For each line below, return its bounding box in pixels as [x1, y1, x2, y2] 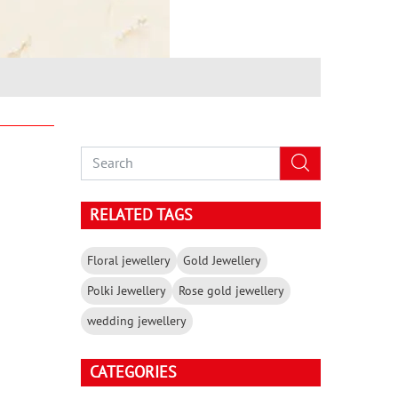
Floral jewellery [87, 252, 171, 268]
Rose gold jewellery [179, 283, 284, 298]
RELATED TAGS [90, 205, 193, 225]
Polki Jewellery [87, 283, 166, 298]
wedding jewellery [87, 313, 187, 329]
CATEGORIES [90, 362, 177, 382]
